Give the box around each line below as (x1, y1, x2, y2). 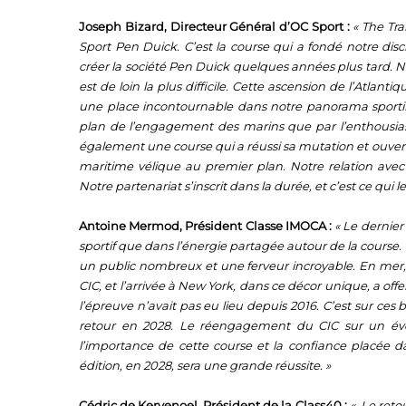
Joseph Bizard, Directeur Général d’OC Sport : (79, 19, 350, 34)
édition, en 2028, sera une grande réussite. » (79, 358, 333, 373)
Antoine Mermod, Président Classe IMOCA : (79, 218, 335, 234)
